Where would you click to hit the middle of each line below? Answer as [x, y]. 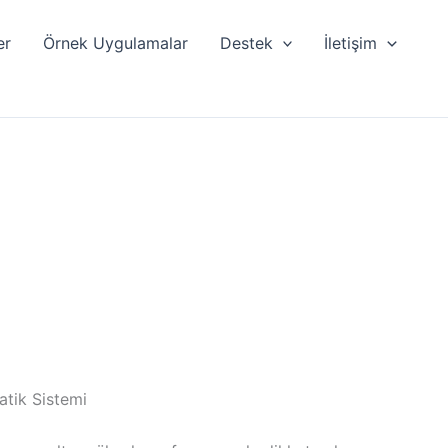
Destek [246, 42]
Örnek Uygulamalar [115, 42]
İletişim [351, 42]
